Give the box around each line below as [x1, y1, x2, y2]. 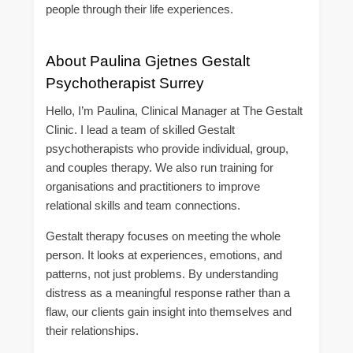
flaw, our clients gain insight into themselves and [46, 305, 292, 319]
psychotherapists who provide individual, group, [46, 142, 288, 156]
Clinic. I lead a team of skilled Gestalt [46, 123, 235, 137]
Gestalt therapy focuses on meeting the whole [46, 229, 281, 243]
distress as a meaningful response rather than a [46, 286, 290, 300]
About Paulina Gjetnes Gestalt [46, 52, 250, 69]
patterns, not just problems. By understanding [46, 267, 278, 281]
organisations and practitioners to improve [46, 180, 260, 194]
